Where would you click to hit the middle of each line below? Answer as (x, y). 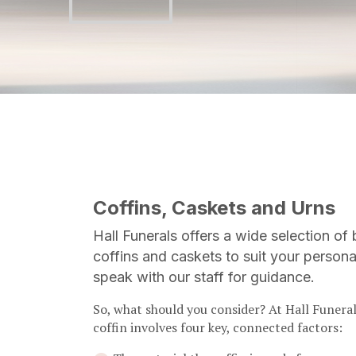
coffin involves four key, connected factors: (218, 328)
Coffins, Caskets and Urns (214, 208)
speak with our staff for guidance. (204, 277)
